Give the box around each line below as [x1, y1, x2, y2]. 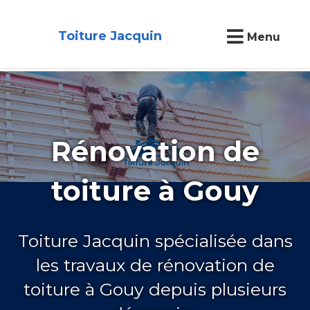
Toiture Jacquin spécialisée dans [17, 230, 293, 251]
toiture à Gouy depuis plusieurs [24, 278, 286, 300]
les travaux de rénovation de [35, 254, 275, 275]
